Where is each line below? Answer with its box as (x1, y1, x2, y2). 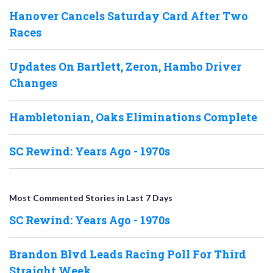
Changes (9, 76, 57, 91)
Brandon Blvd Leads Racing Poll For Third (9, 247, 246, 262)
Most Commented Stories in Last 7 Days (9, 193, 172, 204)
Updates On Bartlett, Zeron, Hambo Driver (9, 59, 241, 74)
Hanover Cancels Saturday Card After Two (9, 9, 248, 24)
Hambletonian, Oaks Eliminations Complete (9, 110, 257, 125)
